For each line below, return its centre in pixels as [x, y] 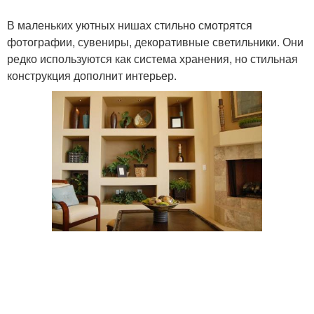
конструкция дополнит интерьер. [92, 76]
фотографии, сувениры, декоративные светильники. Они [155, 42]
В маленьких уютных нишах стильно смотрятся [130, 25]
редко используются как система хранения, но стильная [152, 59]
